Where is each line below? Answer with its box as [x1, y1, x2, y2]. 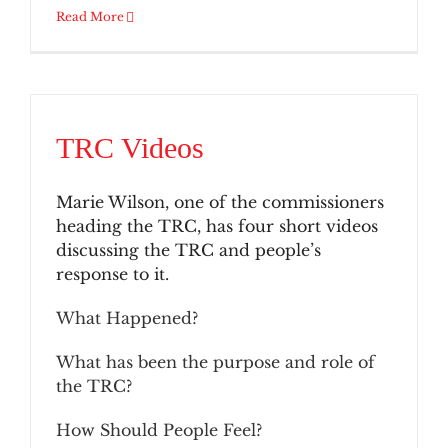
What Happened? [56, 308, 198, 328]
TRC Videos [56, 131, 204, 164]
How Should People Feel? [56, 420, 262, 440]
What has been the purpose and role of [56, 352, 375, 372]
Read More [56, 9, 124, 24]
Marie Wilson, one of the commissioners [56, 192, 384, 212]
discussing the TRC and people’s [56, 240, 321, 260]
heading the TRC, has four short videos [56, 216, 378, 236]
